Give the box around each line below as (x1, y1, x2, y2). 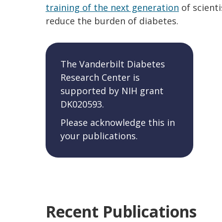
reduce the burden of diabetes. (46, 14, 178, 27)
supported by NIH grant (60, 84, 164, 97)
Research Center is (60, 71, 140, 83)
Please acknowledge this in (60, 116, 175, 128)
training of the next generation (46, 1, 179, 13)
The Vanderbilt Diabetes (60, 57, 165, 70)
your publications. (60, 129, 138, 142)
